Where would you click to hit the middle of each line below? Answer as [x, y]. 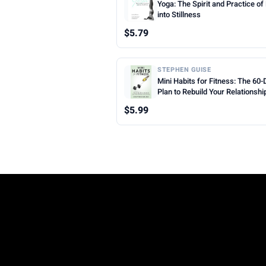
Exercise [172, 103]
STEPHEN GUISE [184, 70]
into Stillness [179, 15]
